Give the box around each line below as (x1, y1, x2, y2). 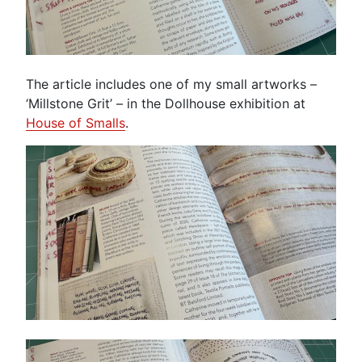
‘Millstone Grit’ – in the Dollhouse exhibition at (26, 95, 305, 112)
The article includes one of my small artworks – (26, 75, 317, 92)
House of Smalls (26, 114, 125, 131)
